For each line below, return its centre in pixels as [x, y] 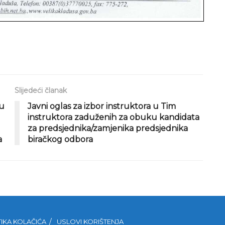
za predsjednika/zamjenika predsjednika [108, 129]
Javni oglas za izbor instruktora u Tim [102, 106]
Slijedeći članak [41, 91]
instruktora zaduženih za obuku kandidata [114, 118]
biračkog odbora [60, 140]
